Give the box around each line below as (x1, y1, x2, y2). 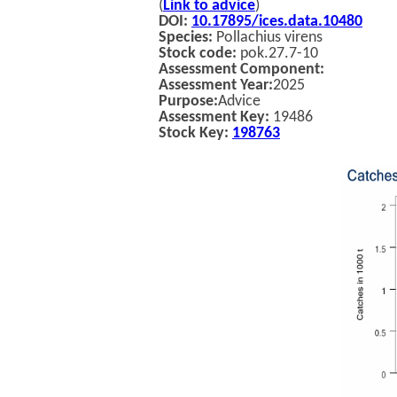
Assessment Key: (159, 109, 273, 126)
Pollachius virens (213, 29, 323, 46)
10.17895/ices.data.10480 (191, 13, 362, 30)
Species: (159, 29, 213, 46)
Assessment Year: (159, 77, 273, 94)
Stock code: (159, 45, 240, 62)
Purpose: (159, 93, 218, 110)
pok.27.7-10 (240, 45, 318, 62)
